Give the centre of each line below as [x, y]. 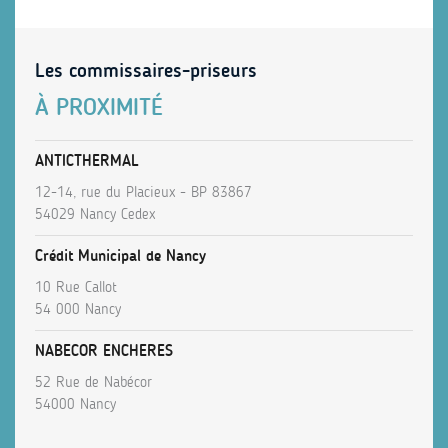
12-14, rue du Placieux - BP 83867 [143, 192]
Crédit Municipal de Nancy [120, 256]
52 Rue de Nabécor [93, 382]
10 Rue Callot [76, 287]
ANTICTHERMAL [87, 161]
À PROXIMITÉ [99, 107]
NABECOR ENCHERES [104, 351]
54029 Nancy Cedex [95, 214]
